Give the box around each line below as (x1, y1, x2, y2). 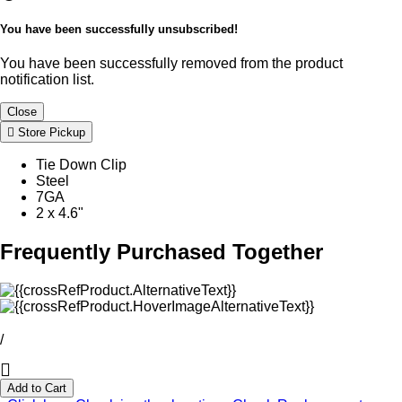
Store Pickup (14, 126, 85, 140)
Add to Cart (7, 380, 66, 395)
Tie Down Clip (36, 157, 127, 173)
